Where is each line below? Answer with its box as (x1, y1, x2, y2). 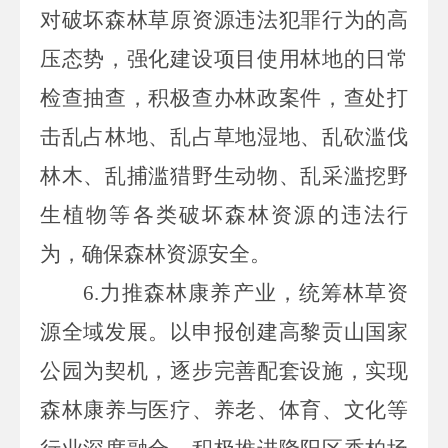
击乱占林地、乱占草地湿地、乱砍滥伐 (40, 124, 408, 149)
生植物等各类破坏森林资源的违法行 (40, 202, 408, 227)
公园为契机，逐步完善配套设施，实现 (40, 358, 408, 383)
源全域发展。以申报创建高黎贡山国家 (40, 319, 408, 344)
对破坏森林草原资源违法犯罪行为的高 (40, 7, 408, 32)
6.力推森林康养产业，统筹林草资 (83, 280, 408, 305)
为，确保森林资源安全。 (40, 241, 271, 266)
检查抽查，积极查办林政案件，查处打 (40, 85, 408, 110)
